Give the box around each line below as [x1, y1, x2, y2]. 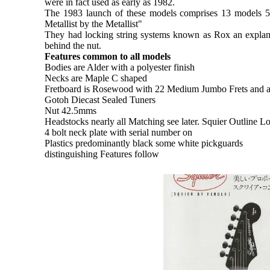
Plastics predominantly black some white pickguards [45, 137, 243, 148]
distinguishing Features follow [45, 148, 160, 159]
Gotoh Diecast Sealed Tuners [45, 94, 156, 105]
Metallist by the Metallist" [45, 18, 143, 29]
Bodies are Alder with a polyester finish [45, 61, 195, 72]
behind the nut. [45, 40, 102, 51]
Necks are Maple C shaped [45, 72, 148, 83]
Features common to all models [45, 51, 171, 61]
